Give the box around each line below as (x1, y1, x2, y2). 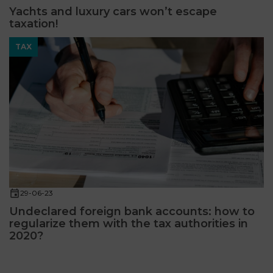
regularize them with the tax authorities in (9, 217, 248, 231)
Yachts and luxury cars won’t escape (9, 5, 217, 19)
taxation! (9, 17, 58, 31)
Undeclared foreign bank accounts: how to (9, 205, 255, 219)
